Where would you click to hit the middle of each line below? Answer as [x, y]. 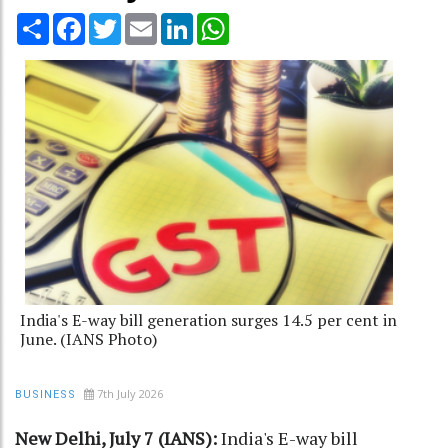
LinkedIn [221, 20]
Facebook [118, 20]
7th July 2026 [130, 393]
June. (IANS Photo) [88, 338]
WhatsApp [264, 20]
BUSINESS [45, 394]
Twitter [147, 20]
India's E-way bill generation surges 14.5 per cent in [208, 319]
